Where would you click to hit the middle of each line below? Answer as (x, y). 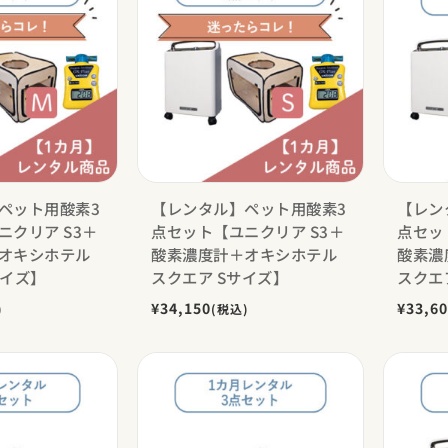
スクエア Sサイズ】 (220, 276)
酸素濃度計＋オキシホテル (244, 253)
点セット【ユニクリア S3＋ (248, 230)
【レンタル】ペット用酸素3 (249, 207)
